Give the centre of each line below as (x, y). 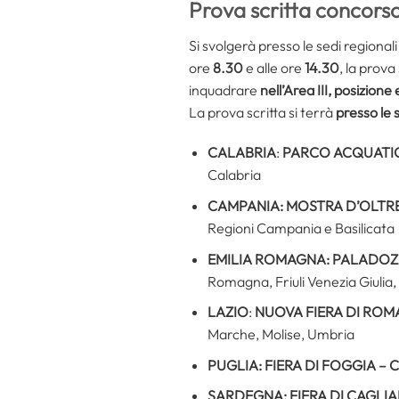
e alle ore (274, 67)
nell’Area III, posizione (326, 90)
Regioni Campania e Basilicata (301, 228)
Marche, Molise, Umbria (281, 334)
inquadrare (224, 90)
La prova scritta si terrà (262, 112)
